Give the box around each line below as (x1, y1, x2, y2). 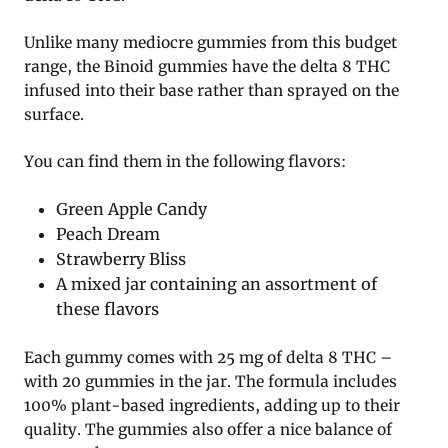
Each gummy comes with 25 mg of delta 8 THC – (24, 348, 392, 368)
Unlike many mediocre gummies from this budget (24, 33, 397, 53)
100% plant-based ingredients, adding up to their (24, 396, 400, 416)
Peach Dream (56, 224, 161, 245)
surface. (24, 105, 84, 125)
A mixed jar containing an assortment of (56, 274, 378, 295)
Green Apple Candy (56, 199, 208, 220)
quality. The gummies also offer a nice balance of (24, 420, 392, 440)
